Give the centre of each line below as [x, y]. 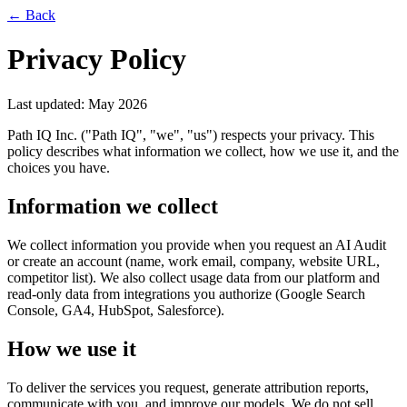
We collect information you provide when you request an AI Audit [197, 244]
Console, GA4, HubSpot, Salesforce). [116, 310]
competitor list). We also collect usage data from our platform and [194, 277]
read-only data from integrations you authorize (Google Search [186, 293]
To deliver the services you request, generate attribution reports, [188, 387]
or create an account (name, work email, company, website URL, [194, 261]
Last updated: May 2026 [77, 104]
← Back [31, 15]
